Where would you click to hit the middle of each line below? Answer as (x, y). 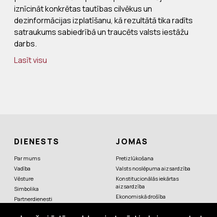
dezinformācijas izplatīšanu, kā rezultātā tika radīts (103, 21)
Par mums (27, 158)
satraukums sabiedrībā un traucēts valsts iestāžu (101, 32)
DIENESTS (37, 142)
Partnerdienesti (33, 199)
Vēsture (24, 179)
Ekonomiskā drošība (141, 197)
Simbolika (26, 189)
